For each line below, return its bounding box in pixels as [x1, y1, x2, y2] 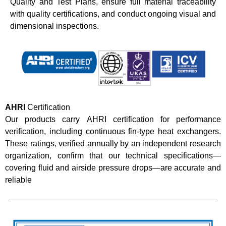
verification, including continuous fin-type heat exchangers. [5, 127, 221, 136]
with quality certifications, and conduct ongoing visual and [10, 10, 216, 19]
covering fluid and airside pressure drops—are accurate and [5, 163, 221, 172]
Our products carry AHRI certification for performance [5, 115, 221, 124]
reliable [5, 175, 32, 184]
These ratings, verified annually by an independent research [5, 139, 221, 148]
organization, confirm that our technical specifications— [5, 151, 221, 160]
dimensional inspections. [10, 22, 99, 31]
